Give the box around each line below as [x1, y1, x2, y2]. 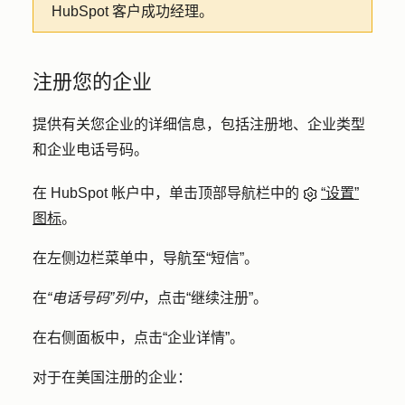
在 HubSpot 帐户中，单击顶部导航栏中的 [33, 185, 303, 201]
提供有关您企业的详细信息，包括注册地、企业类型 [33, 117, 365, 132]
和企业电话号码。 [33, 142, 152, 157]
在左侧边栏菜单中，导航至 [33, 250, 206, 266]
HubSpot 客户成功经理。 [52, 4, 213, 19]
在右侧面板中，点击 [33, 330, 163, 345]
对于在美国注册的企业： [33, 370, 195, 385]
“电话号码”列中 [47, 290, 143, 306]
